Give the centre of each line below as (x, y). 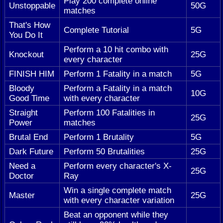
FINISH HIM (32, 73)
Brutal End (28, 137)
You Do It (26, 35)
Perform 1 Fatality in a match (118, 73)
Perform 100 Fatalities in (109, 112)
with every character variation (119, 200)
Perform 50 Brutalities (104, 151)
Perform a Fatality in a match (118, 88)
